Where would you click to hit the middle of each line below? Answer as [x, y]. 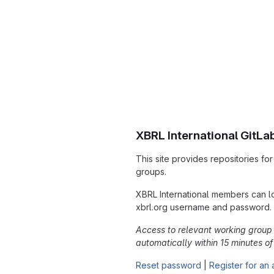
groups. [151, 171]
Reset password [168, 265]
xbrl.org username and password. [204, 207]
